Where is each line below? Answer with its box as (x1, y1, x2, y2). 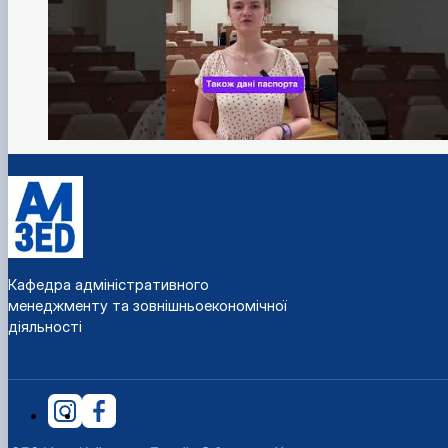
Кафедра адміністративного (8, 274, 209, 294)
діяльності (8, 316, 82, 336)
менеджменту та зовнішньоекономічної (8, 295, 286, 315)
